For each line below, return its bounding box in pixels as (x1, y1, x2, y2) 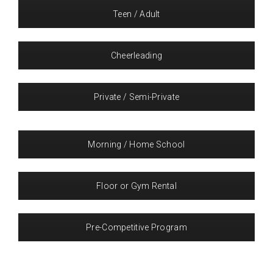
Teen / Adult (113, 9, 160, 19)
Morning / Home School (88, 140, 185, 149)
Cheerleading (110, 51, 163, 60)
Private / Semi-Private (93, 92, 180, 102)
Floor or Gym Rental (96, 181, 177, 191)
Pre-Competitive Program (86, 222, 187, 232)
